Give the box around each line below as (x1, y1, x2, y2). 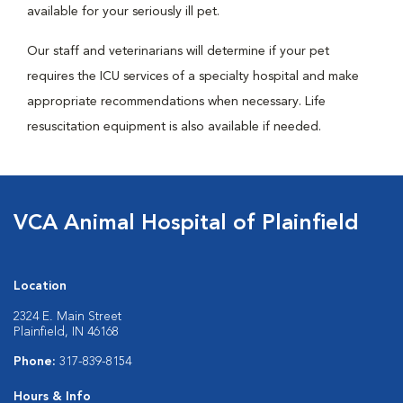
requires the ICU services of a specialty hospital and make (27, 70, 359, 83)
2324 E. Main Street (13, 310, 121, 323)
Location (13, 280, 67, 292)
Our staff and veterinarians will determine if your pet (27, 45, 329, 58)
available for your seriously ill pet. (27, 5, 219, 18)
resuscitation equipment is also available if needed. (27, 121, 321, 133)
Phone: (13, 355, 59, 368)
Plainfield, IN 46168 (13, 326, 119, 338)
